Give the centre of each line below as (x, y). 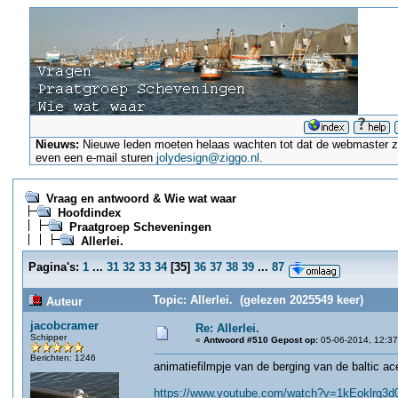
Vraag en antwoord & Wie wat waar (141, 199)
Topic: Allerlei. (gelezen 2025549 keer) (258, 300)
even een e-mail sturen (96, 158)
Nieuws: (58, 144)
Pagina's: (54, 267)
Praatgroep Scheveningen (140, 227)
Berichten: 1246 (63, 358)
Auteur (63, 302)
